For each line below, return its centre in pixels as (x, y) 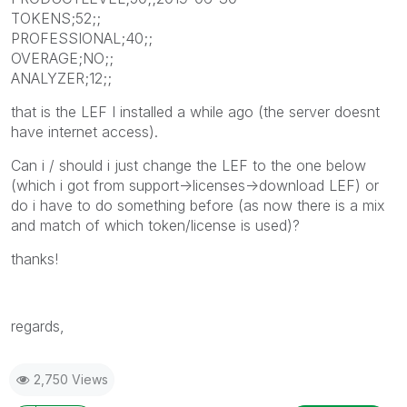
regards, (38, 326)
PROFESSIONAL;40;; (82, 38)
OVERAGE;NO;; (62, 58)
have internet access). (87, 131)
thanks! (35, 258)
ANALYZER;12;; (61, 78)
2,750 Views (71, 379)
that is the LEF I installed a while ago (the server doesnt (195, 111)
